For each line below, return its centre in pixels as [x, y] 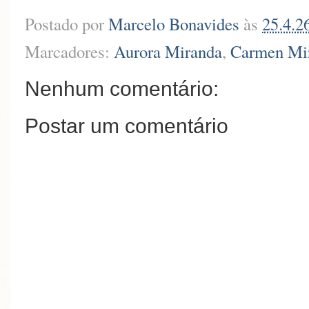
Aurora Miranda [168, 51]
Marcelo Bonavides [174, 24]
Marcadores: [69, 51]
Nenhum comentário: [122, 88]
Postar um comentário [127, 126]
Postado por [67, 24]
